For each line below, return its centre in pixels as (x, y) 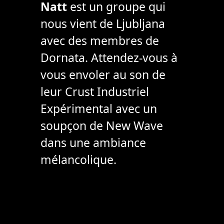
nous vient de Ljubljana (102, 24)
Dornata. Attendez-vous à (109, 58)
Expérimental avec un (98, 109)
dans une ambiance (93, 143)
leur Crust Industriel (94, 92)
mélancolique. (78, 160)
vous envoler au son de (103, 75)
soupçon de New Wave (101, 126)
